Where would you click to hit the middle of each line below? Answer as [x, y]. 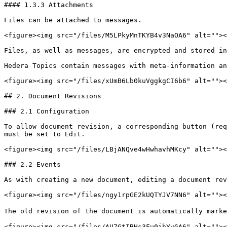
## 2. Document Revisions [53, 96]
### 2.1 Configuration [47, 111]
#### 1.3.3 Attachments [49, 5]
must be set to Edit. [45, 134]
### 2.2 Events [32, 164]
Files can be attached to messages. [73, 20]
